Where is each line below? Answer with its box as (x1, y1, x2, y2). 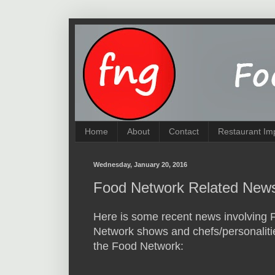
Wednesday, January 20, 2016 (93, 160, 187, 168)
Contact (169, 126, 199, 137)
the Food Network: (93, 240, 184, 253)
